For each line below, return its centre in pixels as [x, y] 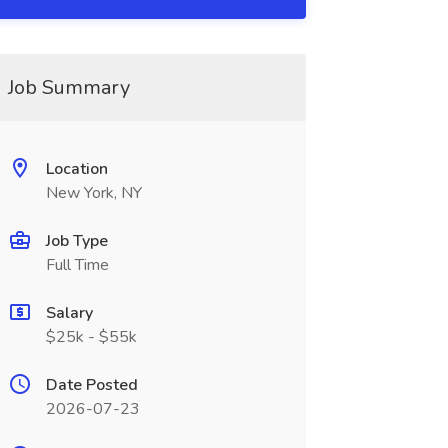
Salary [69, 313]
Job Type [76, 241]
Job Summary [68, 87]
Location [76, 169]
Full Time [77, 265]
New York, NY [93, 193]
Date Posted [91, 385]
